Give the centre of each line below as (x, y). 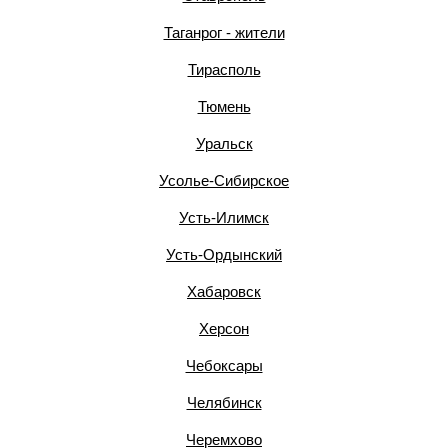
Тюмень (224, 106)
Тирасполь (224, 69)
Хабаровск (224, 291)
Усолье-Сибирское (224, 180)
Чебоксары (224, 365)
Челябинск (224, 402)
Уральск (224, 143)
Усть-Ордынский (224, 254)
